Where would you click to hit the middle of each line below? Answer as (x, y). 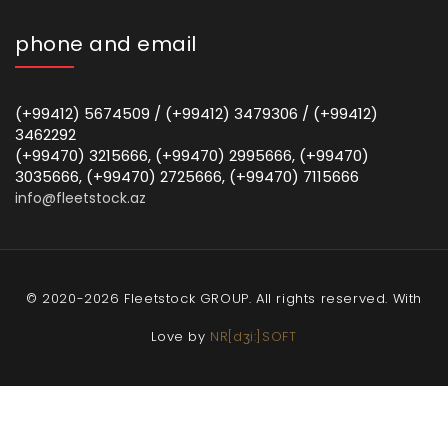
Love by (181, 337)
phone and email (106, 44)
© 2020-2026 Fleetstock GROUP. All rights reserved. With (223, 299)
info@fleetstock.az (80, 198)
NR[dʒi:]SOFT (253, 337)
